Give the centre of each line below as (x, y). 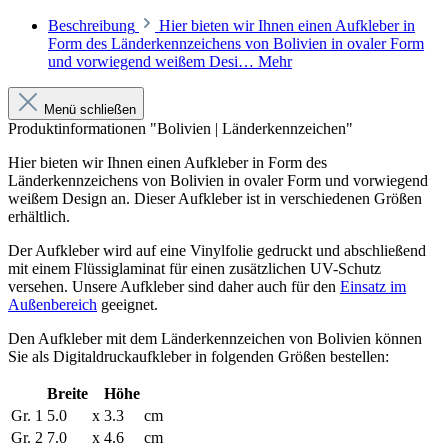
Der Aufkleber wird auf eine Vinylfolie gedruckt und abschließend (217, 250)
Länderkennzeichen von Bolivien (266, 338)
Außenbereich (52, 304)
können (396, 338)
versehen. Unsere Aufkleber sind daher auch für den (174, 286)
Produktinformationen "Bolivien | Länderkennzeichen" (180, 128)
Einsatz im (373, 286)
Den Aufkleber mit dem (84, 338)
